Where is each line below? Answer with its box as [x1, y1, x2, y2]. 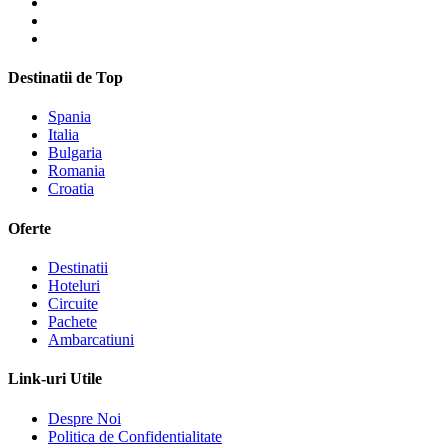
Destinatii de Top [8, 69, 123, 87]
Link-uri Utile [8, 370, 102, 388]
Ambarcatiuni [48, 331, 134, 348]
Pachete [48, 313, 97, 330]
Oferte [8, 219, 51, 237]
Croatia [48, 180, 94, 198]
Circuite [48, 295, 98, 312]
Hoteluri [48, 277, 100, 294]
